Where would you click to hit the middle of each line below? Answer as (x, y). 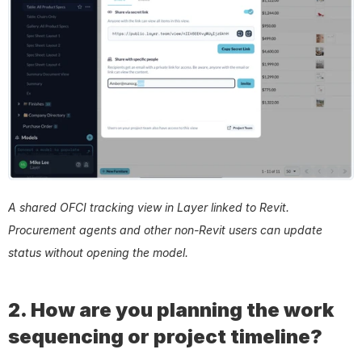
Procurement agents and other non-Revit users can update (165, 230)
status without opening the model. (98, 253)
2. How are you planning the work (171, 310)
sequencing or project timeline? (165, 337)
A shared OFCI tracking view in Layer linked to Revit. (149, 208)
